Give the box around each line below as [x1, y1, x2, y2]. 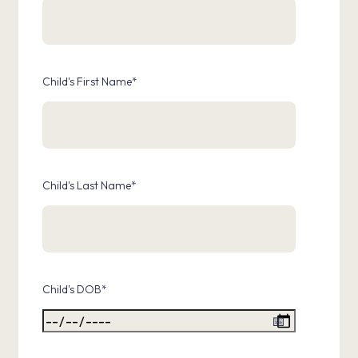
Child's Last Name [42, 178, 131, 193]
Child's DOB [42, 282, 101, 296]
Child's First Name [42, 74, 132, 89]
